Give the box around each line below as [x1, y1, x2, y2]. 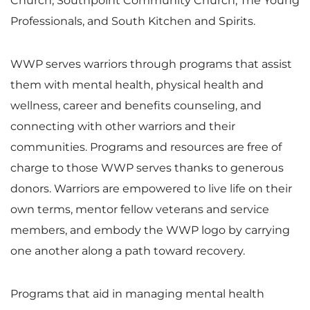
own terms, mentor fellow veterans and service [10, 202, 269, 216]
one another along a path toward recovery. [10, 244, 245, 257]
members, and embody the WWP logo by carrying [10, 223, 290, 237]
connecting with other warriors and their [10, 119, 235, 133]
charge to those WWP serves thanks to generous [10, 161, 284, 174]
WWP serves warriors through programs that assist [10, 57, 292, 71]
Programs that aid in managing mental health [10, 286, 264, 300]
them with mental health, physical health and [10, 77, 264, 91]
